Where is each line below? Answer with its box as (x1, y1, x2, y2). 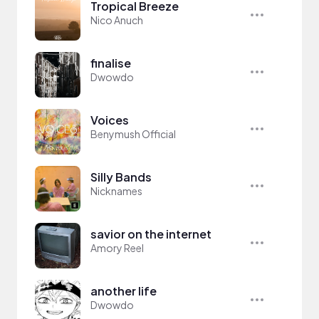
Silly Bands (90, 169, 152, 184)
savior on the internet (90, 226, 211, 241)
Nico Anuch (90, 13, 143, 26)
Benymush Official (90, 127, 176, 140)
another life (90, 283, 157, 298)
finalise (90, 55, 131, 70)
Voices (90, 112, 129, 127)
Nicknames (90, 184, 142, 197)
